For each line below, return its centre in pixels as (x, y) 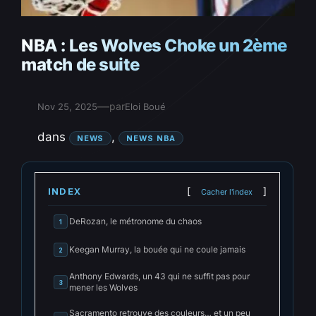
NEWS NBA (151, 138)
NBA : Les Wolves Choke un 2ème (154, 46)
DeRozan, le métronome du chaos (136, 221)
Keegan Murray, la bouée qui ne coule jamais (158, 250)
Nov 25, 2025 (67, 107)
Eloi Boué (145, 107)
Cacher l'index (227, 192)
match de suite (80, 65)
